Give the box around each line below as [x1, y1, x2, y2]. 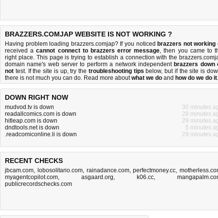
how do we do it [175, 74, 217, 81]
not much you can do [26, 74, 81, 81]
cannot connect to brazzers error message [36, 47, 160, 54]
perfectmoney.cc [133, 167, 176, 174]
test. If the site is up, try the [14, 68, 89, 74]
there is [5, 74, 26, 81]
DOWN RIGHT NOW [5, 93, 68, 101]
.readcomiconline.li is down [5, 131, 77, 138]
